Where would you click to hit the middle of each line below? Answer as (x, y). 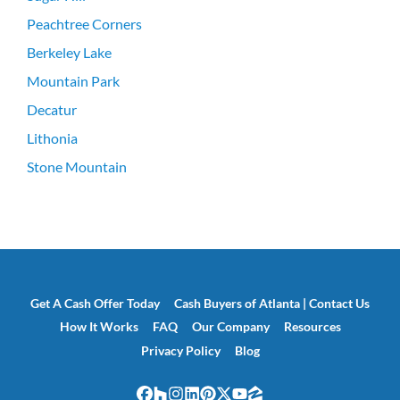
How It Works (99, 327)
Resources (312, 327)
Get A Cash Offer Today (95, 304)
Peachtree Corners (84, 23)
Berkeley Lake (69, 52)
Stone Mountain (77, 166)
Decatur (52, 109)
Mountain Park (73, 80)
